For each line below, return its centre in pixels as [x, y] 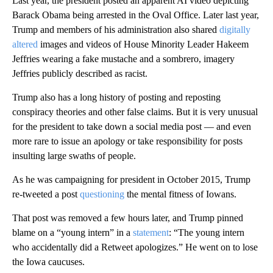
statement [151, 232]
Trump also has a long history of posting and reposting [116, 97]
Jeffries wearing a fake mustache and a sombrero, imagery [123, 58]
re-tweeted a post [46, 194]
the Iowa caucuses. [48, 261]
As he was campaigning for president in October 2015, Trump [131, 179]
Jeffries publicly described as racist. [80, 73]
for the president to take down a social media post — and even [132, 126]
